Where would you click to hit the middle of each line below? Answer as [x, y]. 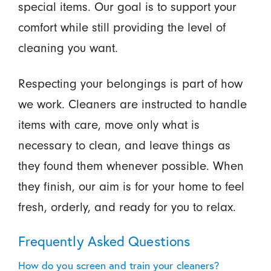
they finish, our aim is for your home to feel [131, 187]
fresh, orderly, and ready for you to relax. [127, 207]
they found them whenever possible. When [131, 166]
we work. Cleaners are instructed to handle [132, 105]
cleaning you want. [68, 48]
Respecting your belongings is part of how [130, 84]
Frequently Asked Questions [104, 241]
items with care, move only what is [109, 125]
